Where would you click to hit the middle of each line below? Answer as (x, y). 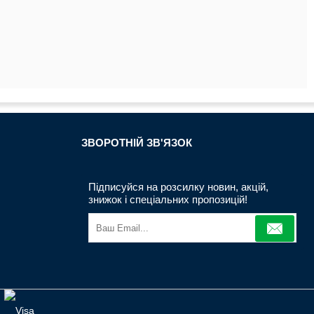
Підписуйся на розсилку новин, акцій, (178, 187)
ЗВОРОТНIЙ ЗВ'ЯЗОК (136, 143)
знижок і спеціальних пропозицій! (168, 199)
